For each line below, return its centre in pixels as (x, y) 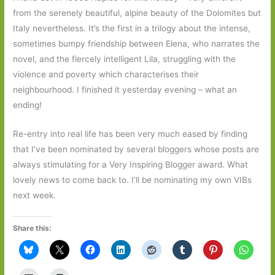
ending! (28, 105)
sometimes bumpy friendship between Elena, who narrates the (137, 43)
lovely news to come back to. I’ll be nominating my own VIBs (133, 180)
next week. (35, 195)
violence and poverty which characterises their (106, 74)
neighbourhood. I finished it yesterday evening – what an (125, 89)
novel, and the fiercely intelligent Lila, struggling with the (125, 59)
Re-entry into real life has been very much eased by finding (130, 134)
